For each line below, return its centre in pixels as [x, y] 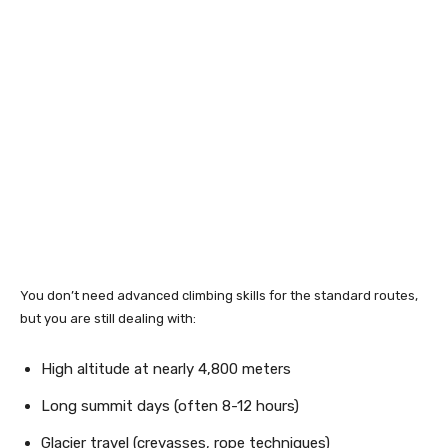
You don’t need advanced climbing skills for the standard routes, [219, 295]
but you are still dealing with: [108, 318]
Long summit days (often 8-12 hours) [170, 405]
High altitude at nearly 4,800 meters [166, 368]
